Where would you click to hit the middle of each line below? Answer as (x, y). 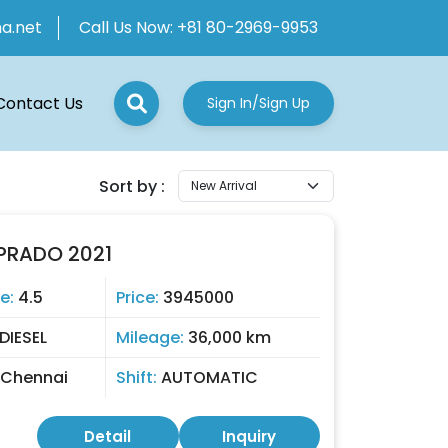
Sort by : (132, 186)
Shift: (138, 377)
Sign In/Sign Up (258, 103)
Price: (139, 297)
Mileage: (152, 337)
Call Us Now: (128, 27)
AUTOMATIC (209, 377)
